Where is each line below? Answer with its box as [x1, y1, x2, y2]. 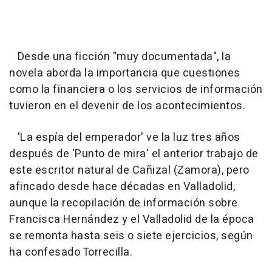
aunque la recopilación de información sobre [9, 194, 238, 211]
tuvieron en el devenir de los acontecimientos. [9, 97, 245, 114]
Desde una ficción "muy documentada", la [9, 48, 231, 65]
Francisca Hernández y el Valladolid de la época [9, 211, 254, 228]
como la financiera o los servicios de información [9, 81, 263, 98]
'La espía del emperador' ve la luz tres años [9, 129, 240, 146]
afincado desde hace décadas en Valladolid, [9, 178, 235, 195]
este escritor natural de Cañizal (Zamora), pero [9, 161, 250, 178]
